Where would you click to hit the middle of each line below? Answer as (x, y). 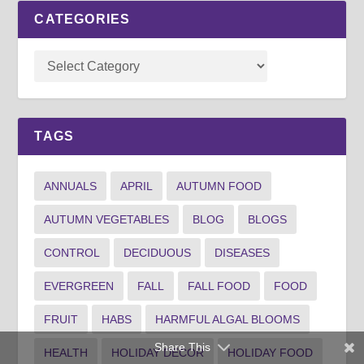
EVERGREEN (79, 286)
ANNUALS (71, 186)
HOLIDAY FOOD (271, 352)
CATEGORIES (82, 19)
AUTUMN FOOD (219, 186)
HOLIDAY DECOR (158, 352)
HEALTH (66, 352)
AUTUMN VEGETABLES (107, 219)
